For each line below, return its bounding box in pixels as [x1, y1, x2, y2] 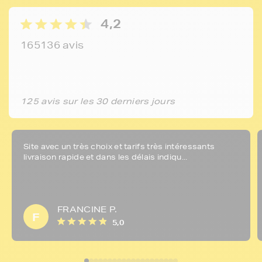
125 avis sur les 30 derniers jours [20, 96, 175, 106]
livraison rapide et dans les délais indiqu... [23, 152, 188, 162]
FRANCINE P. [57, 204, 118, 215]
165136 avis [20, 39, 84, 51]
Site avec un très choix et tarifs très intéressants [23, 142, 215, 151]
